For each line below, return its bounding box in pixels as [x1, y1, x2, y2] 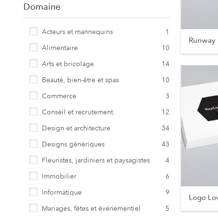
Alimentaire [42, 43, 78, 52]
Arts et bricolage [42, 59, 94, 68]
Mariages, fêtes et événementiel [42, 204, 141, 213]
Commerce [42, 91, 76, 100]
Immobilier [42, 172, 76, 181]
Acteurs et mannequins [42, 27, 113, 36]
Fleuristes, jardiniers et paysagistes [42, 156, 150, 164]
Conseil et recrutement [42, 108, 113, 116]
